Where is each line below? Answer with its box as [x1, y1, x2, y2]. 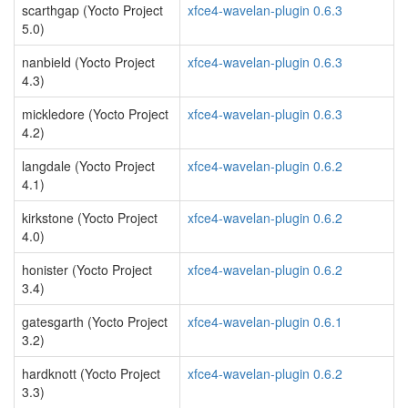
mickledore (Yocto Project [22, 105, 168, 123]
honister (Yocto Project [22, 260, 152, 279]
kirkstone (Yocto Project [22, 209, 158, 227]
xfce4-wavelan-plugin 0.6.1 [188, 312, 342, 331]
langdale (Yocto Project [22, 157, 155, 175]
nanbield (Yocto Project [22, 53, 155, 71]
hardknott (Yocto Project [22, 364, 160, 382]
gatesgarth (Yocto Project [22, 312, 168, 331]
